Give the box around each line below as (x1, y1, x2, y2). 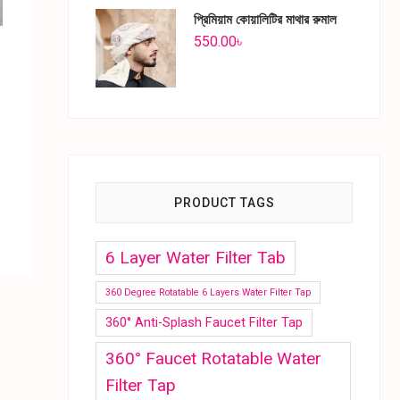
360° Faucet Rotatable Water (105, 347, 321, 369)
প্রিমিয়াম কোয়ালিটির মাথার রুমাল (194, 12, 337, 28)
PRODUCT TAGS (173, 195, 275, 210)
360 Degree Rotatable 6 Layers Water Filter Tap (105, 286, 311, 298)
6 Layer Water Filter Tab (105, 246, 286, 268)
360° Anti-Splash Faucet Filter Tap (105, 314, 303, 330)
